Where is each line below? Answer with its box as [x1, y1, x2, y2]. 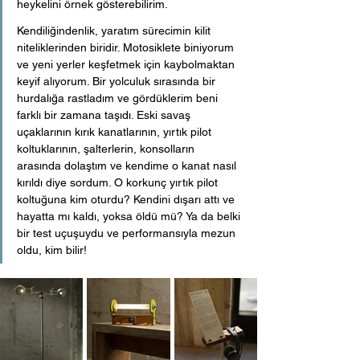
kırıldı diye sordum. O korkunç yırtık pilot [17, 176, 221, 190]
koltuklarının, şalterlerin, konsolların [17, 142, 198, 156]
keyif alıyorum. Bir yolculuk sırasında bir [17, 75, 219, 88]
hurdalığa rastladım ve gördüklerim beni [17, 92, 221, 105]
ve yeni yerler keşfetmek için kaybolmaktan [17, 58, 238, 72]
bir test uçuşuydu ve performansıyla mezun [17, 227, 239, 240]
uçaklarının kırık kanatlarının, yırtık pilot [17, 125, 215, 139]
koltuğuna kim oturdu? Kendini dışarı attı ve [17, 193, 238, 207]
